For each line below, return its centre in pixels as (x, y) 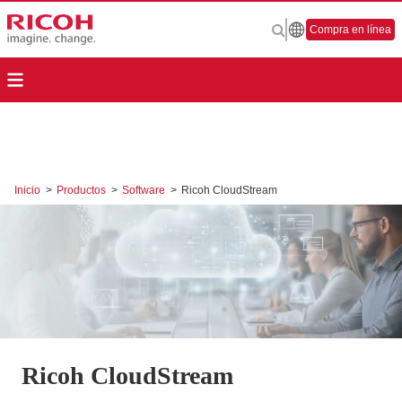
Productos (83, 190)
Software (145, 190)
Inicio (29, 190)
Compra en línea (350, 30)
